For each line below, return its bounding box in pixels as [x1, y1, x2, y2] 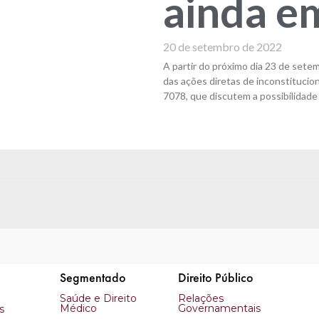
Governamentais [177, 302, 261, 315]
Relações [177, 292, 224, 305]
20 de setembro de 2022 [162, 40, 282, 54]
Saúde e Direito [59, 292, 137, 305]
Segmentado [59, 269, 126, 286]
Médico [59, 302, 97, 315]
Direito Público [177, 269, 253, 286]
